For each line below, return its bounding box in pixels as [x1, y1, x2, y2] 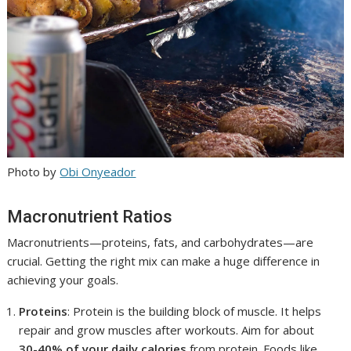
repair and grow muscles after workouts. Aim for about [19, 322, 315, 338]
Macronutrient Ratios [7, 207, 173, 227]
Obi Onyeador [60, 164, 136, 180]
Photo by [7, 164, 60, 180]
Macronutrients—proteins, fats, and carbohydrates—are [7, 234, 314, 251]
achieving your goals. [7, 272, 119, 288]
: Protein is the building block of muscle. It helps [67, 303, 322, 320]
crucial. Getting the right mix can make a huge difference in [7, 253, 320, 270]
